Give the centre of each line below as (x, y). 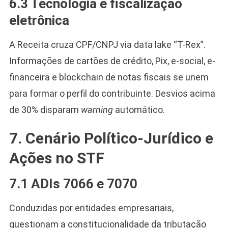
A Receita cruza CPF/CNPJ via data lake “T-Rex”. (107, 44)
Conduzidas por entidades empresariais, (91, 208)
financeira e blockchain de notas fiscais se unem (109, 77)
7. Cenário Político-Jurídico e (111, 138)
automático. (139, 109)
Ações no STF (56, 158)
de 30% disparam (45, 109)
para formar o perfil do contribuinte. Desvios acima (112, 93)
